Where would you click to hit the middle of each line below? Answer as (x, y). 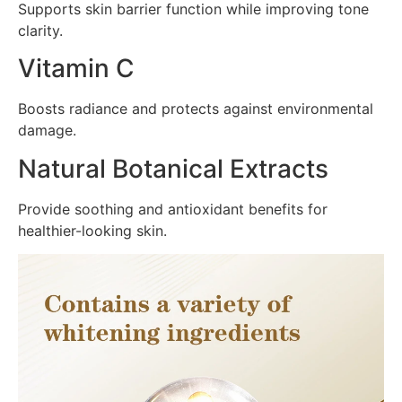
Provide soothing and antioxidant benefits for (173, 209)
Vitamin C (76, 69)
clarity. (40, 30)
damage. (47, 131)
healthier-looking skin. (92, 230)
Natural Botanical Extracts (173, 168)
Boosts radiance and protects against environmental (196, 109)
